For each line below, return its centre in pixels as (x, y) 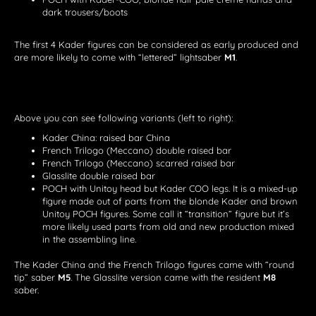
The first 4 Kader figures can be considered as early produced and (156, 45)
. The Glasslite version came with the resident (167, 278)
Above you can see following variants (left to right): (123, 118)
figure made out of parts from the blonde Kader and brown (170, 201)
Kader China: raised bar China (106, 138)
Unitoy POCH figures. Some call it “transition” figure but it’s (166, 214)
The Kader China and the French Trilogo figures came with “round (154, 265)
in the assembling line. (89, 239)
